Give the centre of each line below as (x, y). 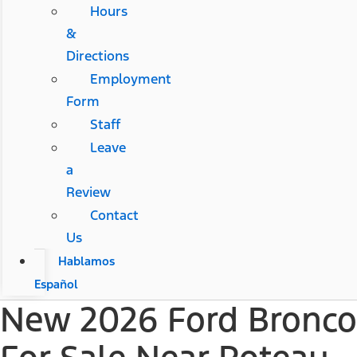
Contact (114, 216)
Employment (130, 79)
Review (88, 192)
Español (56, 284)
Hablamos (86, 261)
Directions (97, 56)
